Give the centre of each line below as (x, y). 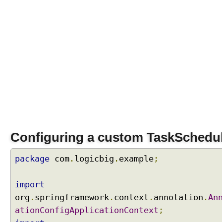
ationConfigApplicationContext (87, 210)
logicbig (94, 159)
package (32, 159)
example (136, 159)
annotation (178, 197)
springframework (72, 197)
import (30, 185)
